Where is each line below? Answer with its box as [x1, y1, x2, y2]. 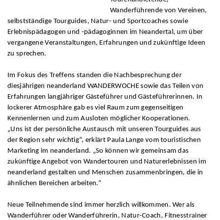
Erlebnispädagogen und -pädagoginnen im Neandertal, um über [7, 28, 203, 36]
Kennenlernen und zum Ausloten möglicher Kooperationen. [7, 114, 191, 122]
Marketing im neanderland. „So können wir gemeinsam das [7, 147, 189, 155]
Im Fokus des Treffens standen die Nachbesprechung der [7, 71, 182, 79]
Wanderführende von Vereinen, [110, 6, 207, 14]
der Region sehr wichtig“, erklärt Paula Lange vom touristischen [7, 136, 201, 144]
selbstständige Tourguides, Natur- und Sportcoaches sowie [7, 17, 188, 25]
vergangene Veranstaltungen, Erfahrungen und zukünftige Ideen [7, 39, 206, 47]
